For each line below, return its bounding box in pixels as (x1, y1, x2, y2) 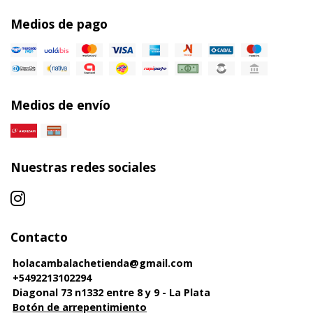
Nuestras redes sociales (10, 158, 156, 175)
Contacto (10, 228, 68, 245)
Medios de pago (10, 15, 108, 32)
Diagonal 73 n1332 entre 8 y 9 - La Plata (13, 285, 210, 299)
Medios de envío (10, 96, 110, 113)
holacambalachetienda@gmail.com (13, 256, 193, 270)
